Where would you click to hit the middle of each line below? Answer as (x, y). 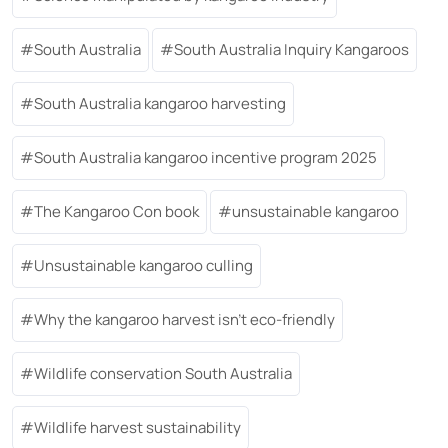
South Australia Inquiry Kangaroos (291, 49)
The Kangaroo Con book (116, 211)
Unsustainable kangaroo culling (143, 265)
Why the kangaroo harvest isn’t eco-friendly (184, 319)
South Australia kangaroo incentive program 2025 (205, 157)
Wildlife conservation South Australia (163, 373)
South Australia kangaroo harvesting (160, 103)
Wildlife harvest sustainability (137, 427)
